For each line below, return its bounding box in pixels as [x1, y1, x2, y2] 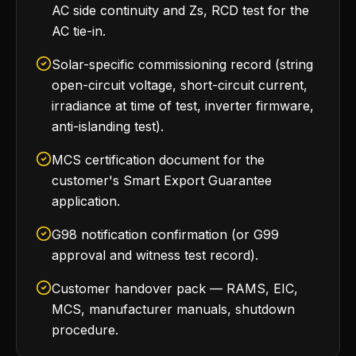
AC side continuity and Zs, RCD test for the [52, 2, 309, 18]
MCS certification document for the [52, 152, 265, 168]
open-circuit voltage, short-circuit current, [52, 77, 308, 93]
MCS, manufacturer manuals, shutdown [52, 301, 295, 317]
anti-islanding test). [52, 118, 164, 134]
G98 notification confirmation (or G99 [52, 226, 279, 242]
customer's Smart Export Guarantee [52, 172, 272, 188]
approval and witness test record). [52, 247, 258, 263]
